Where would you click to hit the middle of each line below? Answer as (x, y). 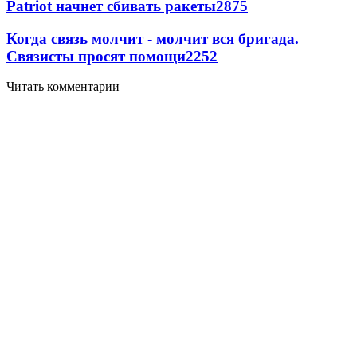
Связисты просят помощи (96, 56)
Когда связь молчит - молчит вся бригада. (153, 38)
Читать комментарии (63, 87)
